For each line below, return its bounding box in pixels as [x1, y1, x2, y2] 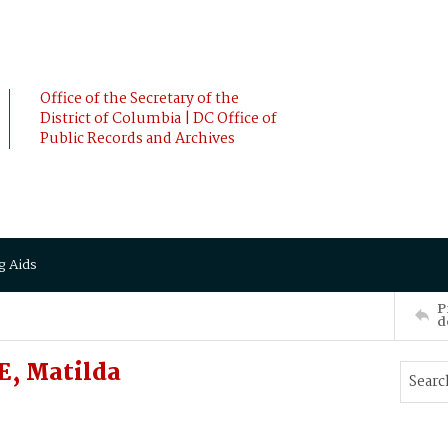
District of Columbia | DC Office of [40, 107, 277, 131]
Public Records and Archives [40, 127, 235, 151]
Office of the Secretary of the [40, 87, 239, 111]
